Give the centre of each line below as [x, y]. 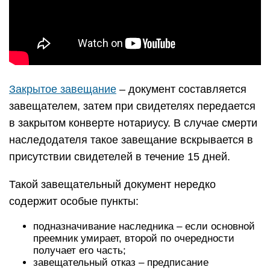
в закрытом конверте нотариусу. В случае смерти [133, 123]
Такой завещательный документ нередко [112, 184]
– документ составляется [181, 89]
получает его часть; [80, 250]
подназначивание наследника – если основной [144, 226]
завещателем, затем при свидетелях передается [132, 106]
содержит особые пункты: [74, 201]
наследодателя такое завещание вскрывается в [131, 140]
